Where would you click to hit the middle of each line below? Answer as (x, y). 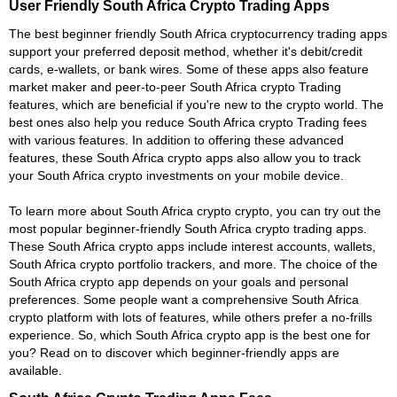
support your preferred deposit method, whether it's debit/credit (186, 51)
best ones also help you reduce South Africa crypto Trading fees (188, 122)
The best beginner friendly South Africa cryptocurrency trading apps (198, 33)
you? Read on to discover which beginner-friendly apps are (174, 352)
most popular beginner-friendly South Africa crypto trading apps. (188, 228)
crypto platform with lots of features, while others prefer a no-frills (191, 317)
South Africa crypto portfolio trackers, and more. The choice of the (193, 264)
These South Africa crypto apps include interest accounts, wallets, (192, 246)
